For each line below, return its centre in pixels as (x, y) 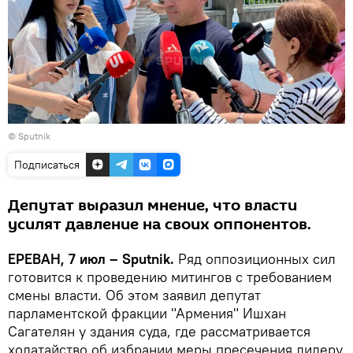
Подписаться (47, 164)
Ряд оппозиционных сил (255, 258)
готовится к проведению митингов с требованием (170, 277)
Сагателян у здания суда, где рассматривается (159, 331)
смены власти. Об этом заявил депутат (134, 295)
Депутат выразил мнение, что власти (152, 205)
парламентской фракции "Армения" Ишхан (147, 313)
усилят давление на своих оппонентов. (160, 224)
